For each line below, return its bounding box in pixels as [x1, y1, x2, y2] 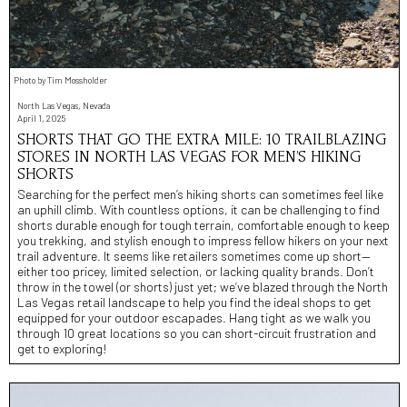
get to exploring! [17, 340, 107, 356]
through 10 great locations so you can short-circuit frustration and [17, 324, 376, 341]
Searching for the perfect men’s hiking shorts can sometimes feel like [17, 185, 383, 202]
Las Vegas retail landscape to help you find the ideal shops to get [17, 293, 372, 310]
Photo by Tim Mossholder [14, 74, 107, 85]
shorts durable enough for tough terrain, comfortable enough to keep [17, 216, 390, 233]
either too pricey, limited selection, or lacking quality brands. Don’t [17, 263, 374, 279]
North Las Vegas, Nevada [17, 99, 110, 111]
